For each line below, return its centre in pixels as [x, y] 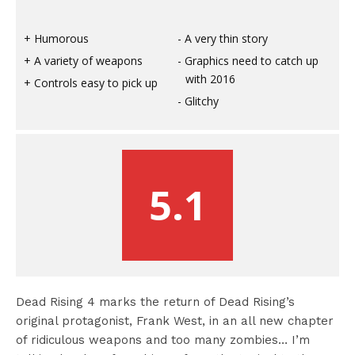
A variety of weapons [88, 60]
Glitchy [202, 101]
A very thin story [226, 38]
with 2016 [210, 78]
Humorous [61, 38]
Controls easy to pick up [96, 82]
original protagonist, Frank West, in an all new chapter [175, 321]
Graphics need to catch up [252, 60]
